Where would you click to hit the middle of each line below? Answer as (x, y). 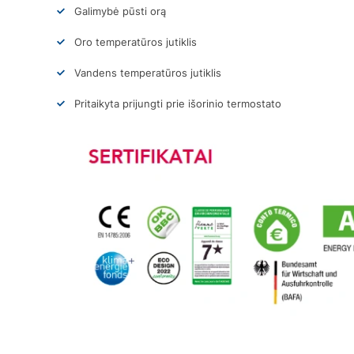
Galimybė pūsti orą (120, 11)
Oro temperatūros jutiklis (136, 41)
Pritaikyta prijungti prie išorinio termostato (178, 103)
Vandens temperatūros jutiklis (148, 72)
